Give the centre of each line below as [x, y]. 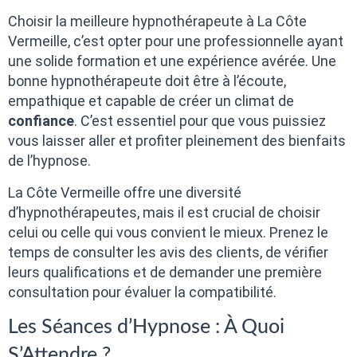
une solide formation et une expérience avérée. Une [172, 61]
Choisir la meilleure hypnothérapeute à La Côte [157, 22]
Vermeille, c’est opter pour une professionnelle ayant [176, 41]
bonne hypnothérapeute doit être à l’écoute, [147, 81]
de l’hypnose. [49, 161]
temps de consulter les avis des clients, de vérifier [168, 252]
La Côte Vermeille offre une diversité [125, 192]
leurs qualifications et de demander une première [165, 272]
